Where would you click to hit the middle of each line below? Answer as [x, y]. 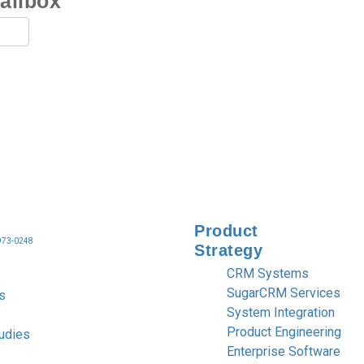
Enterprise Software [284, 351]
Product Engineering [284, 331]
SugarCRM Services [284, 292]
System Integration [281, 312]
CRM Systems [268, 273]
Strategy [228, 250]
